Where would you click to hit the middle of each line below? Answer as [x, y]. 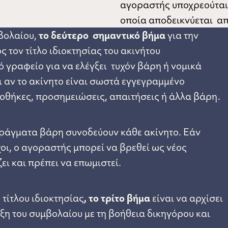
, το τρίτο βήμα [118, 198]
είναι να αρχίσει [188, 198]
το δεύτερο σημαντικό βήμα [102, 35]
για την [182, 35]
